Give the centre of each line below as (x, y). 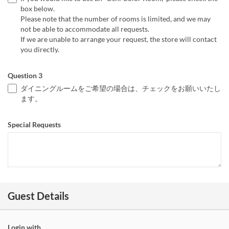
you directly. (40, 49)
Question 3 (25, 75)
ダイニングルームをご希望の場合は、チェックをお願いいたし (121, 88)
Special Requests (34, 124)
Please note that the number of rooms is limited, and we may (116, 18)
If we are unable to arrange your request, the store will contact (119, 39)
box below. (38, 8)
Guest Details (38, 196)
